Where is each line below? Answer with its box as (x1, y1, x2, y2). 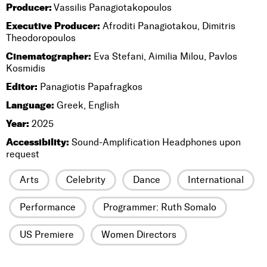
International (188, 174, 244, 185)
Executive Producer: (6, 20, 100, 32)
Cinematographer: (6, 50, 91, 62)
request (6, 148, 39, 160)
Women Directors (101, 229, 176, 240)
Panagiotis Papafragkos (38, 81, 142, 92)
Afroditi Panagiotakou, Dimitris (100, 20, 235, 32)
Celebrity (66, 174, 105, 185)
